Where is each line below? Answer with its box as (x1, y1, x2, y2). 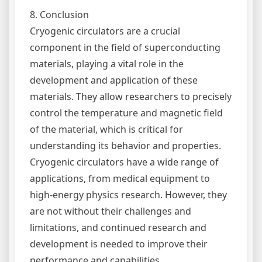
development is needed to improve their (30, 237, 208, 250)
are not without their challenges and (30, 204, 191, 218)
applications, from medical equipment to (30, 171, 210, 185)
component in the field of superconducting (30, 40, 220, 54)
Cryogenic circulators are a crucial (30, 24, 180, 37)
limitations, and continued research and (30, 220, 206, 234)
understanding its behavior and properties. (30, 139, 221, 152)
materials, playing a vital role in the (30, 57, 184, 70)
